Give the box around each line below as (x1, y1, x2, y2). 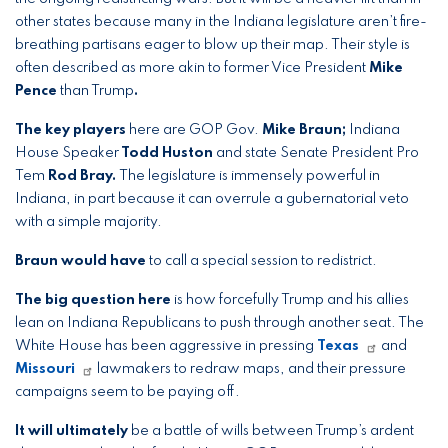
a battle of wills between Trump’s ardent (152, 424, 414, 438)
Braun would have (15, 254, 146, 268)
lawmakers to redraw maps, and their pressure (94, 362, 406, 376)
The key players (15, 123, 129, 137)
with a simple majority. (15, 215, 162, 229)
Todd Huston (119, 146, 216, 160)
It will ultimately (15, 424, 131, 438)
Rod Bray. (48, 169, 119, 183)
